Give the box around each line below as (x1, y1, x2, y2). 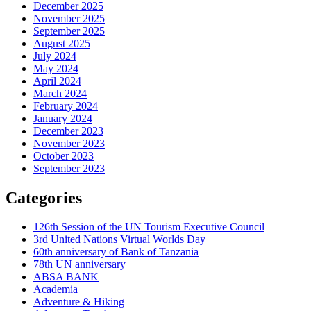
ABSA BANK (33, 271, 99, 283)
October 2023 (33, 149, 94, 162)
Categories (6, 188, 82, 207)
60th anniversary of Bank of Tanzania (33, 246, 199, 258)
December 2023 (33, 124, 103, 137)
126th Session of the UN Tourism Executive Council (33, 221, 264, 233)
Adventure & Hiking (33, 296, 124, 308)
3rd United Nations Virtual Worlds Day (33, 233, 205, 246)
